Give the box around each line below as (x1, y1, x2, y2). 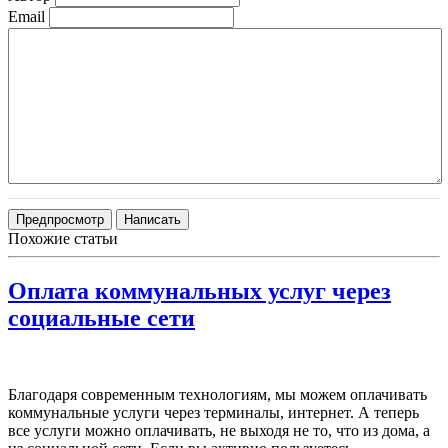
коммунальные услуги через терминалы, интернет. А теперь (8, 404, 419, 422)
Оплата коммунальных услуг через (8, 278, 391, 305)
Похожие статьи (8, 230, 118, 248)
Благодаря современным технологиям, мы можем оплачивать (8, 386, 427, 404)
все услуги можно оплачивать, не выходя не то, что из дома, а (8, 422, 430, 440)
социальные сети (8, 305, 195, 332)
